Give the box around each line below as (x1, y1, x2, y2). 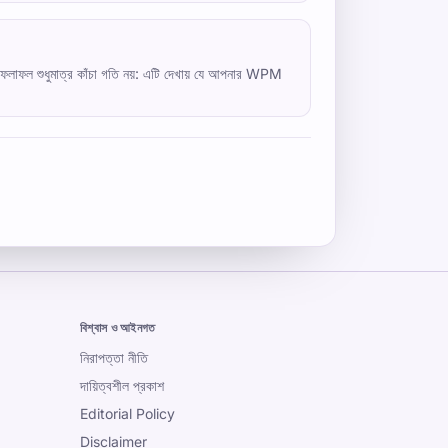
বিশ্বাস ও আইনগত (80, 320, 156, 335)
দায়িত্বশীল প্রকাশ (80, 377, 164, 394)
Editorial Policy (80, 405, 175, 422)
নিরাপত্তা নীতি (80, 349, 148, 366)
